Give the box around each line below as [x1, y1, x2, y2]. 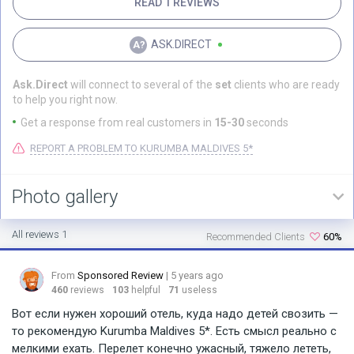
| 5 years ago [166, 269, 224, 281]
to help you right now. [13, 93, 118, 106]
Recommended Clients [206, 230, 305, 243]
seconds [247, 116, 288, 129]
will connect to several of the [70, 78, 215, 91]
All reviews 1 [12, 228, 67, 240]
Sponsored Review [77, 269, 166, 281]
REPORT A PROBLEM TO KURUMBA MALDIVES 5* [30, 142, 253, 154]
